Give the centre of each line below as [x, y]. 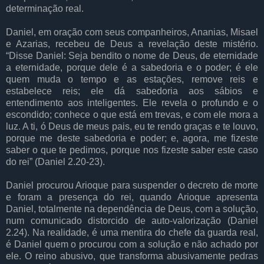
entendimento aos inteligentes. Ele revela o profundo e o [132, 103]
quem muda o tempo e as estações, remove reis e [132, 79]
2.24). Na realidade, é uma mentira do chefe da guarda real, [132, 232]
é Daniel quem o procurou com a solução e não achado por [132, 244]
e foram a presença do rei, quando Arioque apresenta [132, 197]
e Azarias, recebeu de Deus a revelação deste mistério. [132, 44]
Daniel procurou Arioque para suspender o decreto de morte [132, 185]
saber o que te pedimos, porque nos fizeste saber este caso [132, 150]
